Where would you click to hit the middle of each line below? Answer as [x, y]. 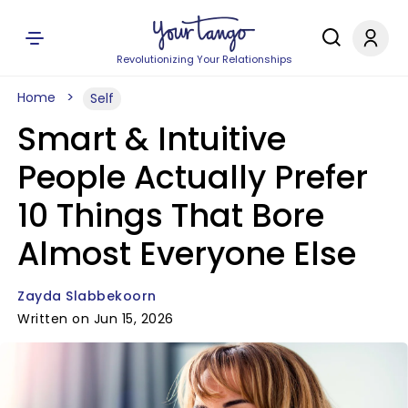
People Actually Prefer [193, 177]
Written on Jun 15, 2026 [96, 319]
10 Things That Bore [171, 215]
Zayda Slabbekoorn [87, 296]
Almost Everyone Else [187, 254]
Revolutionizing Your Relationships [204, 59]
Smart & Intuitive [152, 139]
